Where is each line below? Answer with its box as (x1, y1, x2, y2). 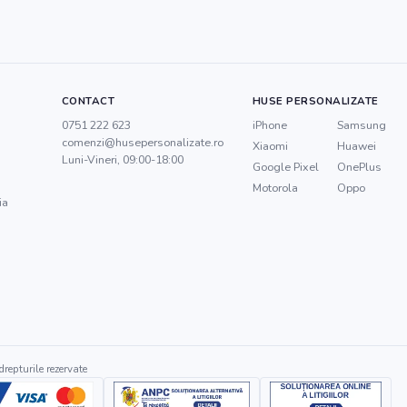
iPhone (252, 117, 287, 133)
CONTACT (61, 94, 115, 108)
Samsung (336, 117, 386, 133)
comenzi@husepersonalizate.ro (61, 134, 223, 150)
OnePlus (336, 159, 382, 174)
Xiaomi (252, 138, 288, 154)
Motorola (252, 180, 298, 195)
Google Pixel (252, 159, 319, 174)
